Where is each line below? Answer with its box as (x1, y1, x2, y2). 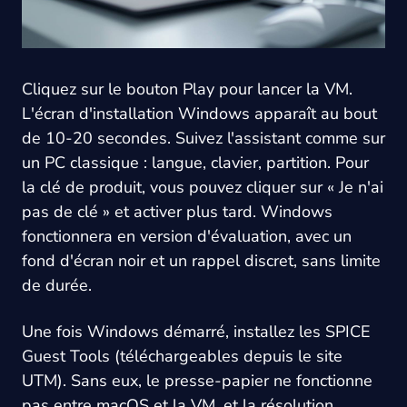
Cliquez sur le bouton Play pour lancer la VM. (22, 78, 352, 101)
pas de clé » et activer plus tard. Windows (22, 201, 333, 223)
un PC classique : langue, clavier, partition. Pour (22, 152, 369, 174)
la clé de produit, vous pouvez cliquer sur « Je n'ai (22, 176, 383, 199)
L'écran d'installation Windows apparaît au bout (22, 103, 377, 125)
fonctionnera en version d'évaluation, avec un (22, 225, 352, 248)
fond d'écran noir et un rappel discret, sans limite (22, 250, 381, 273)
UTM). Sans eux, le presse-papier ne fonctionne (22, 370, 372, 392)
